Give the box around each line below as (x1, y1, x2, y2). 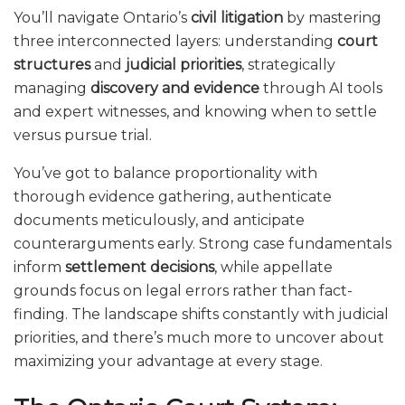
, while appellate (214, 258, 333, 276)
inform (14, 258, 65, 276)
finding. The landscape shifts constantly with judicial (14, 305, 389, 323)
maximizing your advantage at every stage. (14, 352, 323, 370)
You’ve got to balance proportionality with (14, 164, 317, 182)
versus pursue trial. (14, 126, 155, 144)
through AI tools (259, 79, 382, 97)
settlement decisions (65, 258, 214, 276)
